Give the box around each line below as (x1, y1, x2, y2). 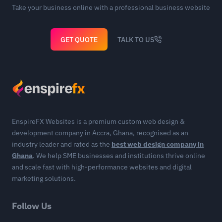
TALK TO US (117, 35, 155, 45)
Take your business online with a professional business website (12, 3, 210, 12)
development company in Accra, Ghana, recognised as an (12, 128, 188, 137)
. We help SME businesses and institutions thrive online (33, 151, 205, 160)
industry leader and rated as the (12, 139, 111, 149)
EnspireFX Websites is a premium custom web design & (12, 116, 185, 126)
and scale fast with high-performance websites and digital (12, 162, 192, 171)
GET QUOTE (60, 35, 98, 45)
